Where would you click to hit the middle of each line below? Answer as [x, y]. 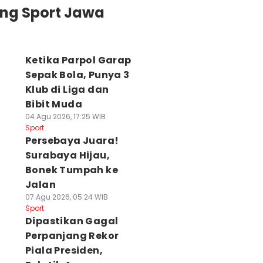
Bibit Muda [53, 104]
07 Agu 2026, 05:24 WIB [66, 197]
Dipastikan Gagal [72, 221]
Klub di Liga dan [67, 90]
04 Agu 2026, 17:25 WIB [65, 117]
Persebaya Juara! [72, 141]
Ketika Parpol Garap [78, 60]
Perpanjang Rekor [72, 236]
